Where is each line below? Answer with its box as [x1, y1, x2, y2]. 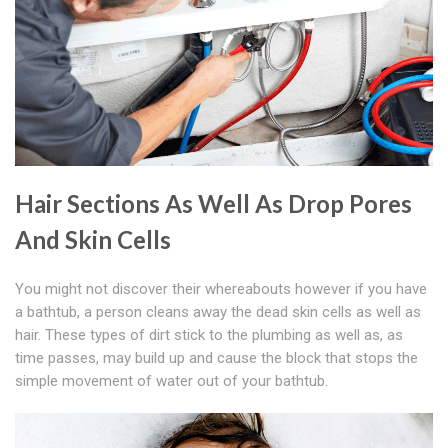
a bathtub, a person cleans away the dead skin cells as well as [15, 303, 421, 322]
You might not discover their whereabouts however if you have [15, 280, 427, 299]
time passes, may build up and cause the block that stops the [15, 349, 418, 368]
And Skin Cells [15, 225, 171, 255]
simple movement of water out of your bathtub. [15, 372, 328, 391]
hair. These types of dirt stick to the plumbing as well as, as [15, 326, 403, 345]
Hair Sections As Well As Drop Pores [15, 189, 412, 219]
